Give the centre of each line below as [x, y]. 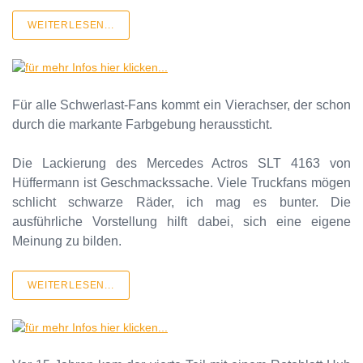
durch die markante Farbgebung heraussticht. [142, 124]
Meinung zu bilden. [67, 241]
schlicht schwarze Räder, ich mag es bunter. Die [181, 202]
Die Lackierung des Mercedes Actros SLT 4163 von [181, 163]
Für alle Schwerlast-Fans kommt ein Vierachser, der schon [181, 105]
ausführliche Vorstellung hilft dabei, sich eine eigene [181, 222]
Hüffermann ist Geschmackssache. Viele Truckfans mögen [181, 183]
